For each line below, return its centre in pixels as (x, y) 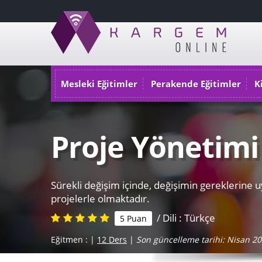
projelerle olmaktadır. (101, 199)
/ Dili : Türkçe (184, 218)
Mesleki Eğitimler (99, 84)
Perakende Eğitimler (196, 84)
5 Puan (133, 218)
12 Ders (112, 239)
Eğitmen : (70, 239)
